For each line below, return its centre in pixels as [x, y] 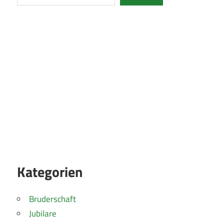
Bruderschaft [52, 199]
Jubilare [43, 214]
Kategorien [50, 172]
